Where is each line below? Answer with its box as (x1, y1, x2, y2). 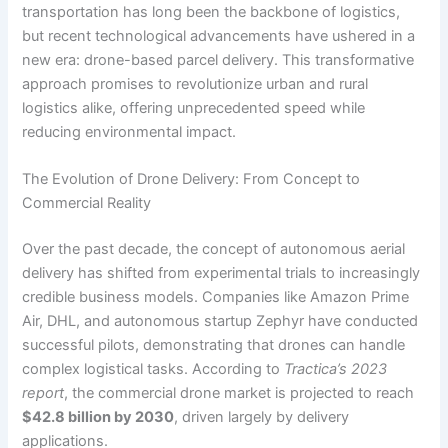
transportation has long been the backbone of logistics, (22, 2, 401, 21)
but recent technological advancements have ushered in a (22, 26, 416, 45)
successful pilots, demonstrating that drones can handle (22, 335, 406, 354)
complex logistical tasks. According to (22, 359, 285, 378)
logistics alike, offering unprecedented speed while (22, 98, 366, 117)
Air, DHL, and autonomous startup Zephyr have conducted (22, 311, 419, 330)
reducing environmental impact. (22, 122, 237, 141)
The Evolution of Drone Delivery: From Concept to (22, 170, 361, 189)
